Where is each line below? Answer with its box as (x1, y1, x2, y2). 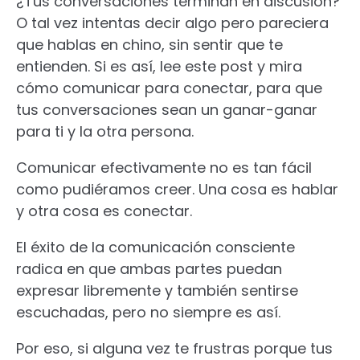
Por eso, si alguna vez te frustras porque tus (16, 337, 333, 358)
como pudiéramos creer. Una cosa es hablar (16, 178, 338, 199)
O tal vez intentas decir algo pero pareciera (16, 12, 329, 33)
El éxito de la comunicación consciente (16, 236, 295, 257)
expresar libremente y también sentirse (16, 280, 298, 301)
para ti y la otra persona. (16, 121, 194, 141)
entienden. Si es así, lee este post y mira (16, 55, 302, 76)
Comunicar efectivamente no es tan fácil (16, 157, 312, 178)
